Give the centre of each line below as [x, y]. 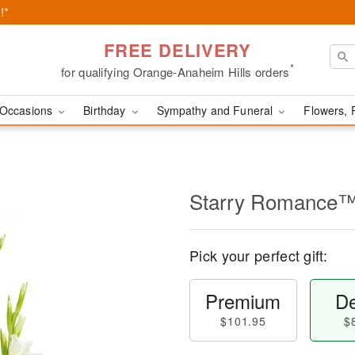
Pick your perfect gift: [258, 255]
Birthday [106, 110]
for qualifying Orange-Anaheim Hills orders [176, 71]
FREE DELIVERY [177, 50]
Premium [243, 301]
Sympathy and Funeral [216, 110]
